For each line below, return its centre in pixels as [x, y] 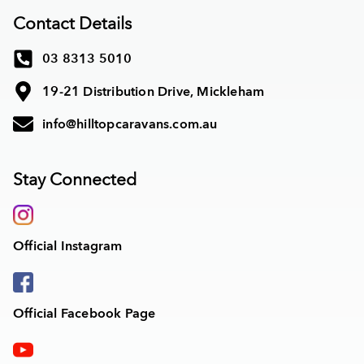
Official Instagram [68, 247]
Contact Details [72, 24]
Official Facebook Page [84, 314]
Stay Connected [75, 180]
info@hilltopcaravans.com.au [130, 124]
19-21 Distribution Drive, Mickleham [154, 91]
